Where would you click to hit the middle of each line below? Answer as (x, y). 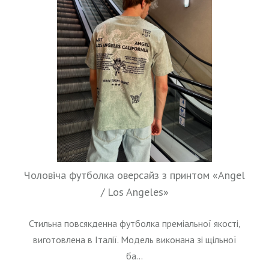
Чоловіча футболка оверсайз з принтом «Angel (134, 175)
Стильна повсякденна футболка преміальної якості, (134, 224)
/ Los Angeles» (134, 192)
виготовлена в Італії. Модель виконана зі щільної (134, 240)
